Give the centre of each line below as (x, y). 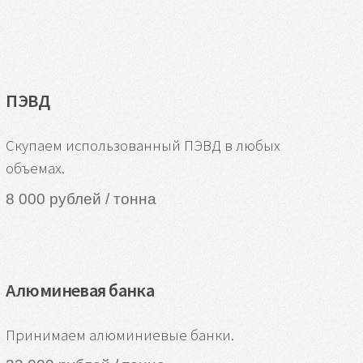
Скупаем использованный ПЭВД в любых (143, 146)
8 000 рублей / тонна (81, 199)
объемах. (36, 169)
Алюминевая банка (80, 290)
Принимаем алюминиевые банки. (120, 335)
